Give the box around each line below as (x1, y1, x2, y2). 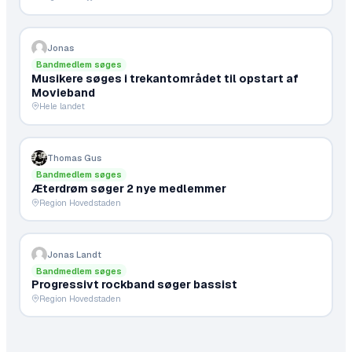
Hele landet (38, 101, 85, 112)
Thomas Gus (46, 152, 101, 164)
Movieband (31, 85, 95, 100)
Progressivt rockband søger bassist (31, 277, 237, 292)
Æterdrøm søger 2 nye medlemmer (31, 181, 226, 196)
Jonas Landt (46, 248, 101, 260)
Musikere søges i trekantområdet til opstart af (31, 71, 299, 86)
